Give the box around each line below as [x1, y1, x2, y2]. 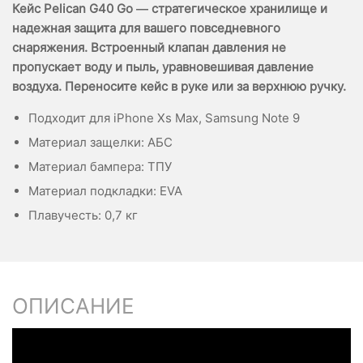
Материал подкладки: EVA [28, 183, 182, 199]
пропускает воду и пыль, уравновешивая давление [12, 59, 314, 75]
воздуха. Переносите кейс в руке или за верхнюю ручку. [12, 79, 346, 94]
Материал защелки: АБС [28, 135, 173, 150]
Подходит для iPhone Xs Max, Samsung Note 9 [28, 110, 300, 126]
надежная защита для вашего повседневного [12, 20, 280, 36]
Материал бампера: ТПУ [28, 159, 172, 174]
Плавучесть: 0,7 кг [28, 207, 138, 223]
